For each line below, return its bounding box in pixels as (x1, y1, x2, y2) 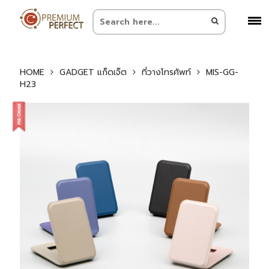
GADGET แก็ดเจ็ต (59, 66, 127, 79)
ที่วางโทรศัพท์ (141, 66, 191, 79)
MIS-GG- (205, 66, 238, 79)
